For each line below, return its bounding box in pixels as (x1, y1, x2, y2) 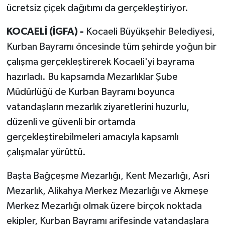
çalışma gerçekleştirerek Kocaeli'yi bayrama (6, 57, 194, 67)
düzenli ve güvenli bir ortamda (6, 117, 136, 128)
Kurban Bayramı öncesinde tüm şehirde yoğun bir (6, 42, 216, 52)
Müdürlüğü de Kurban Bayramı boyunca (6, 87, 175, 97)
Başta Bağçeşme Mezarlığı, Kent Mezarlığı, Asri (6, 171, 209, 181)
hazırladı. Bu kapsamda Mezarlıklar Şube (6, 72, 178, 82)
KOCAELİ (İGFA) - (6, 27, 86, 37)
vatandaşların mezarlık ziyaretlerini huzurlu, (6, 102, 189, 113)
